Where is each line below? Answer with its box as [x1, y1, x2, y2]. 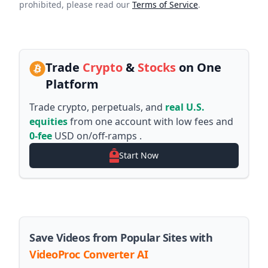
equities [29, 115, 68, 128]
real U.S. [165, 100, 205, 114]
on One [175, 59, 221, 75]
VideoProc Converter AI [29, 247, 148, 261]
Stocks [137, 59, 176, 75]
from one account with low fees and [70, 115, 233, 128]
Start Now [119, 150, 159, 161]
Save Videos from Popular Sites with [29, 230, 213, 245]
